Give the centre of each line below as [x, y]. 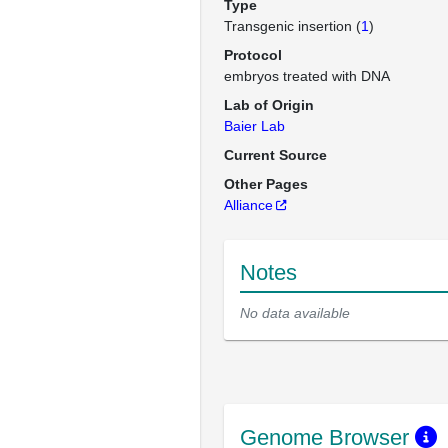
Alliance [248, 205]
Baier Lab [254, 126]
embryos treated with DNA [307, 76]
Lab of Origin [269, 105]
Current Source [275, 155]
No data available [295, 313]
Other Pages [266, 184]
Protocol [253, 55]
